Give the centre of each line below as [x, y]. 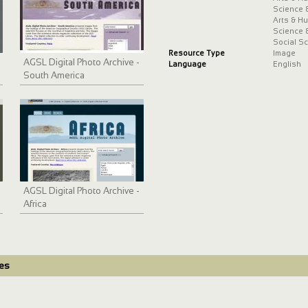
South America [54, 76]
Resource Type [196, 53]
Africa [35, 204]
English [287, 64]
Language [187, 64]
